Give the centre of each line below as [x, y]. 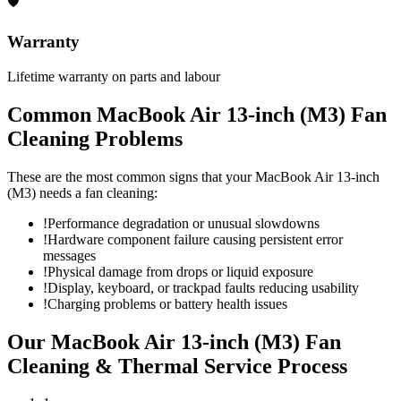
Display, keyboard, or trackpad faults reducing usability [203, 287]
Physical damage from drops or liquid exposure [180, 271]
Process [310, 366]
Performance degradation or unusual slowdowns [183, 223]
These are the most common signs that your [131, 176]
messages [69, 255]
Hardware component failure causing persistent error [195, 239]
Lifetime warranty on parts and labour [114, 76]
